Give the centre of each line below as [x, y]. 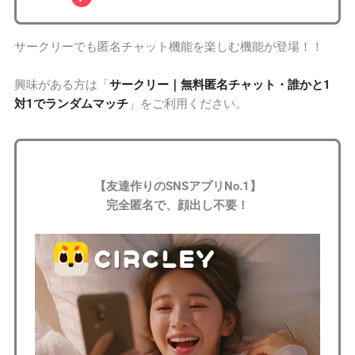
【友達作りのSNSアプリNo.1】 [177, 186]
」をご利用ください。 [188, 103]
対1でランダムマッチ [72, 103]
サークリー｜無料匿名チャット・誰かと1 [220, 84]
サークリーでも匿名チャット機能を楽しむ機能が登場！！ [169, 46]
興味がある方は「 [62, 84]
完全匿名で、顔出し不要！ [177, 205]
